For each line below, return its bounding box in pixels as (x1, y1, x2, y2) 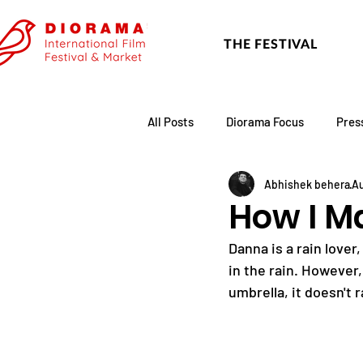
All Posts (147, 114, 194, 129)
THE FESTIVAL (224, 36, 318, 51)
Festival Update (180, 179, 263, 194)
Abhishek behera (264, 177, 350, 191)
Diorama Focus (226, 114, 304, 129)
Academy (295, 179, 344, 194)
